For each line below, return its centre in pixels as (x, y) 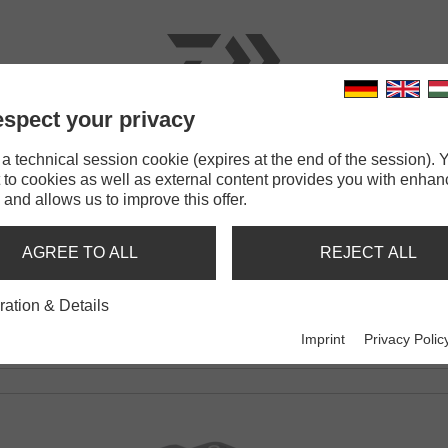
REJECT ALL (368, 252)
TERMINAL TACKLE (249, 148)
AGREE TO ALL (80, 252)
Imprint (323, 339)
